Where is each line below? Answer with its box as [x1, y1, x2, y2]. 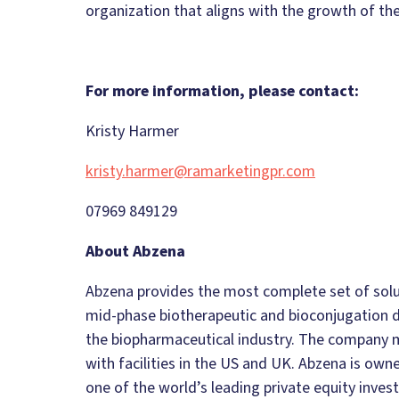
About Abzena [85, 240, 185, 264]
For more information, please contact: [85, 80, 359, 103]
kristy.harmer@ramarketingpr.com [85, 160, 315, 183]
